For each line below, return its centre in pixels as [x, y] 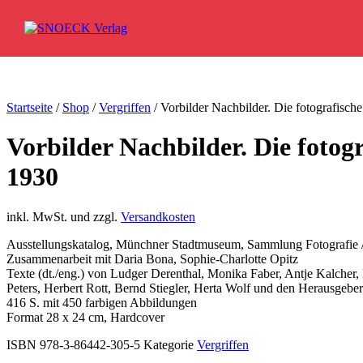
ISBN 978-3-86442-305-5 [75, 344]
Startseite [30, 107]
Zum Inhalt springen [58, 13]
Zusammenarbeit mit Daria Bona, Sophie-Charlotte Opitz [152, 258]
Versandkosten [158, 216]
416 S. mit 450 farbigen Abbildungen [102, 302]
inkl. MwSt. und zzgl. [64, 216]
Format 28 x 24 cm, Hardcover [85, 317]
